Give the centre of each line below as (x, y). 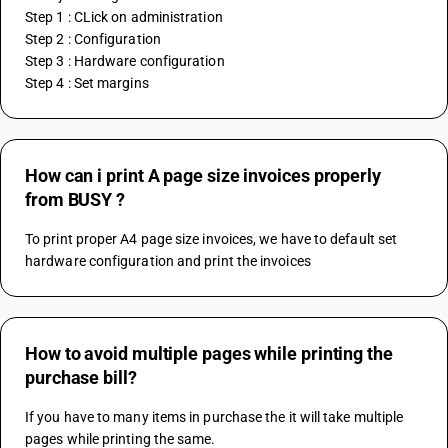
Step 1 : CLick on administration (124, 17)
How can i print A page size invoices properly (203, 175)
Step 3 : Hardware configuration (125, 61)
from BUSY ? (75, 199)
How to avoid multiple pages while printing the (209, 353)
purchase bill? (81, 377)
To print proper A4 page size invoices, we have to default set (211, 239)
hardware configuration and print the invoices (168, 261)
